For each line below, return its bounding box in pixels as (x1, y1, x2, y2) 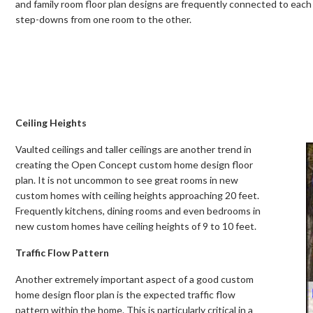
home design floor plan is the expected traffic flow (15, 288, 235, 300)
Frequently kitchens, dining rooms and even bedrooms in (15, 204, 261, 217)
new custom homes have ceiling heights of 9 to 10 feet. (15, 219, 256, 232)
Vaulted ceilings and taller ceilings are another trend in (15, 143, 252, 155)
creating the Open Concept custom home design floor (15, 158, 253, 170)
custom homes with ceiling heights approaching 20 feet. (15, 189, 259, 201)
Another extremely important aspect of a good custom (15, 272, 254, 285)
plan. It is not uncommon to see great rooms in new (15, 173, 238, 186)
